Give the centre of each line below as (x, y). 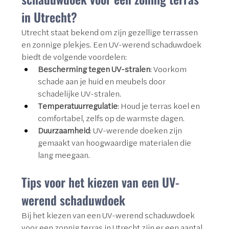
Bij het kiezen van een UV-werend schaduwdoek (109, 215)
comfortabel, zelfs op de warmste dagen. (111, 118)
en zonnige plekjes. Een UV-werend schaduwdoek (112, 45)
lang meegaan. (64, 155)
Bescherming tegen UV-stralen (94, 69)
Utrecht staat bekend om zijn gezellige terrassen (110, 32)
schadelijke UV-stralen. (79, 94)
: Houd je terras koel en (159, 106)
